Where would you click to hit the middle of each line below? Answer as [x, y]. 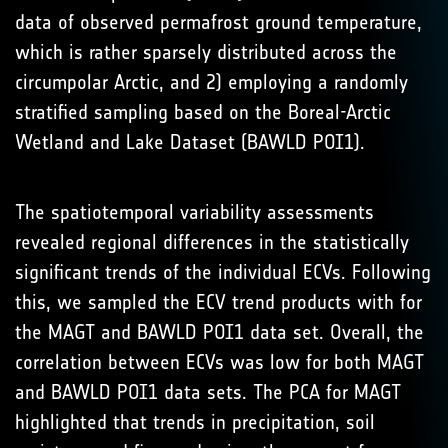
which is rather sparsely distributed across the [206, 52]
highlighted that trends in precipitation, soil [195, 422]
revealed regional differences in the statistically [212, 242]
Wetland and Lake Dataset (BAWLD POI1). [190, 142]
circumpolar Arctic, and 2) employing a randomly [211, 82]
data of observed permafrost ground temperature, [218, 22]
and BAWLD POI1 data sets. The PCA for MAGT [208, 392]
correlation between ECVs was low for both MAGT [219, 362]
